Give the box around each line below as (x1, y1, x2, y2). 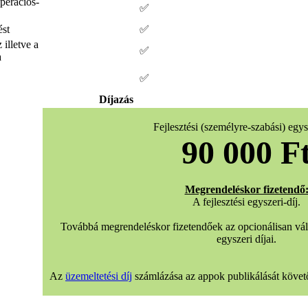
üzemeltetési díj (65, 269, 132, 282)
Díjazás (99, 93, 133, 105)
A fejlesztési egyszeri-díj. (192, 195, 300, 208)
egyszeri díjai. (217, 232, 276, 245)
